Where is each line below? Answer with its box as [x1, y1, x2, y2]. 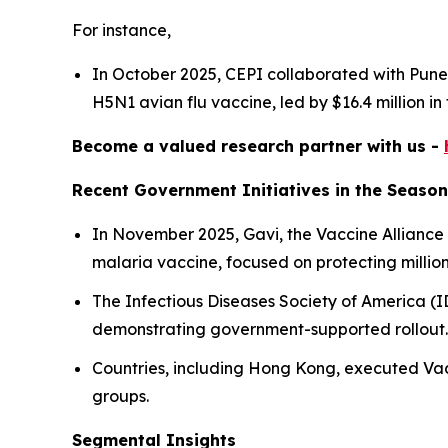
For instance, [72, 20, 171, 41]
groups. [92, 385, 149, 406]
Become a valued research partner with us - [72, 136, 444, 157]
